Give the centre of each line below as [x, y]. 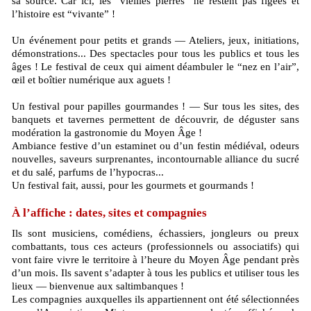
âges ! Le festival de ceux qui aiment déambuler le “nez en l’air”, [155, 67]
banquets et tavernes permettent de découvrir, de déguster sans [155, 119]
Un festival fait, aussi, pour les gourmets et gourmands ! [133, 185]
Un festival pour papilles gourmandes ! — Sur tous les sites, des [155, 106]
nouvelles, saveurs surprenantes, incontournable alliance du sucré [155, 159]
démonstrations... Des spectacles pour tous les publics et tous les [155, 53]
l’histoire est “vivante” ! [64, 14]
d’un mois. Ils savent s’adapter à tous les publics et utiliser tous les [155, 273]
